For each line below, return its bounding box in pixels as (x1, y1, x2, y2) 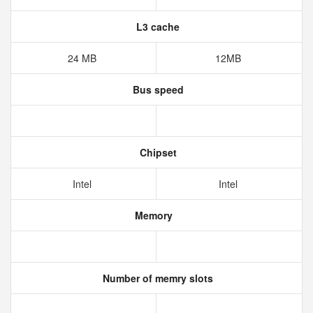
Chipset (136, 145, 177, 159)
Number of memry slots (100, 271, 213, 285)
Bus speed (129, 82, 184, 96)
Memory (132, 208, 173, 222)
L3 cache (133, 20, 180, 34)
